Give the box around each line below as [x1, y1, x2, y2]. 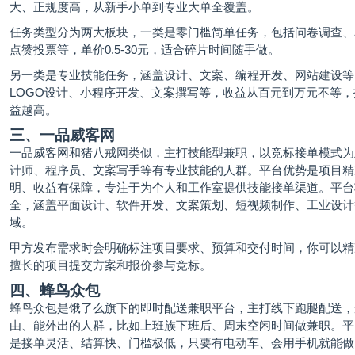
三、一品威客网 [10, 127, 115, 143]
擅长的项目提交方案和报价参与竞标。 [10, 258, 212, 272]
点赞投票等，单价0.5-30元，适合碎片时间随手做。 [10, 43, 280, 56]
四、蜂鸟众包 [10, 282, 100, 299]
